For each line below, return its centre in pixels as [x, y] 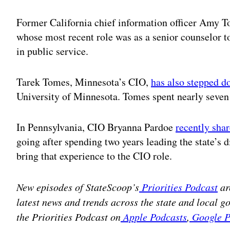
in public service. [52, 51]
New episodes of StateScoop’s [78, 187]
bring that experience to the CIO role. [94, 156]
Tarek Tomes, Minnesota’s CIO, [84, 82]
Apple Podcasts [154, 217]
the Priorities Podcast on [69, 217]
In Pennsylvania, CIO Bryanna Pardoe [96, 127]
